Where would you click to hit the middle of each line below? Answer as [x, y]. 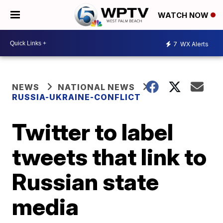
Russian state [86, 182]
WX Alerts [194, 44]
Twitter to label [93, 132]
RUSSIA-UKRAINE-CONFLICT [77, 97]
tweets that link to [110, 157]
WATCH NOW [184, 15]
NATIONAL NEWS [97, 87]
